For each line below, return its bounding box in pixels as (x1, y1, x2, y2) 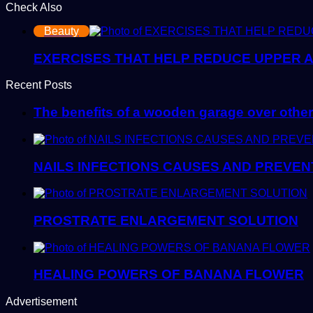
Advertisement (6, 296, 77, 308)
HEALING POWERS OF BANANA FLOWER (34, 267, 304, 282)
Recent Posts (6, 79, 72, 92)
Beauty (44, 24, 79, 37)
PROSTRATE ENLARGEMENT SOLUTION (34, 212, 298, 228)
